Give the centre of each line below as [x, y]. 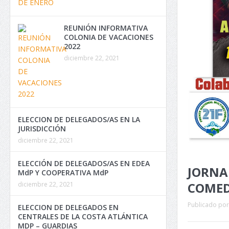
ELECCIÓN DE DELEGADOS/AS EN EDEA [84, 163]
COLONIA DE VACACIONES [109, 37]
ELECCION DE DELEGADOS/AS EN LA [79, 119]
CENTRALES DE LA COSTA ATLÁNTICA [83, 216]
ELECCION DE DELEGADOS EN [68, 207]
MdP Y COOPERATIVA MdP [63, 173]
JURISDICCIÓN [42, 129]
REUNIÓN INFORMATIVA [106, 28]
